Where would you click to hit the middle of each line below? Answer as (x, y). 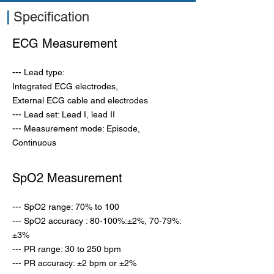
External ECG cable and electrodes (80, 100)
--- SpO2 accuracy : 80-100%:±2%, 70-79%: (97, 221)
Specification (50, 17)
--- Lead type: (39, 72)
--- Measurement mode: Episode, (76, 128)
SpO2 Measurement (67, 178)
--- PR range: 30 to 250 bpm (67, 249)
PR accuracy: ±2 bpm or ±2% (80, 263)
